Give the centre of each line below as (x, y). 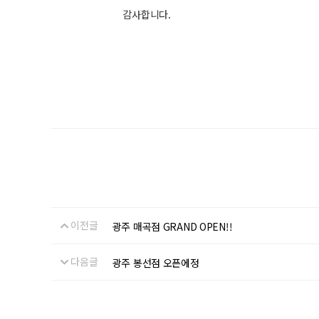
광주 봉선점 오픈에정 (156, 263)
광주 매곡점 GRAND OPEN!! (172, 227)
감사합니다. (111, 14)
